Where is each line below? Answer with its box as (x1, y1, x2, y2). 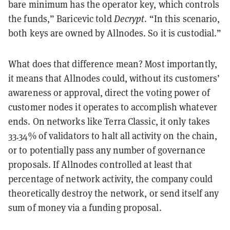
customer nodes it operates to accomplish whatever (8, 101, 217, 113)
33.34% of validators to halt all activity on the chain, (8, 129, 218, 142)
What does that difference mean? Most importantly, (8, 57, 217, 70)
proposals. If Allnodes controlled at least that (8, 158, 192, 170)
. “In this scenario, (144, 12, 220, 25)
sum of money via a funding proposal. (8, 201, 162, 214)
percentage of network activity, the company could (8, 172, 213, 185)
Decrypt (113, 12, 145, 25)
